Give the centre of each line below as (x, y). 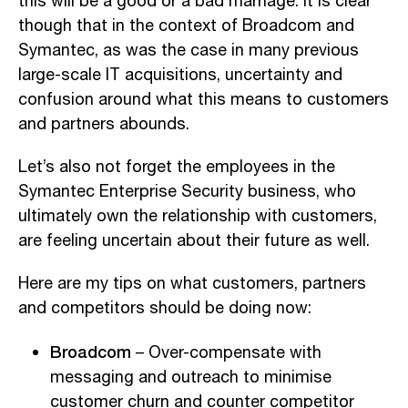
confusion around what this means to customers (204, 100)
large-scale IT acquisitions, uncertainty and (180, 75)
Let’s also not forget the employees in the (177, 167)
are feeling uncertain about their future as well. (194, 241)
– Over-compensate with (226, 353)
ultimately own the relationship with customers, (198, 216)
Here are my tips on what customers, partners (192, 284)
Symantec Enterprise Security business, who (187, 192)
